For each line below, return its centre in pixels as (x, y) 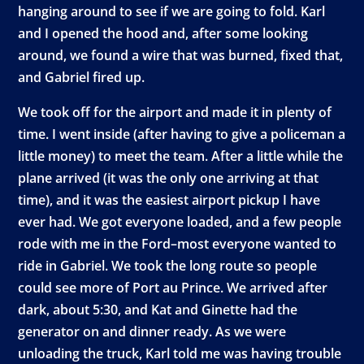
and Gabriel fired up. (82, 77)
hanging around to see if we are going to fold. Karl (172, 11)
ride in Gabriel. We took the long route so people (168, 266)
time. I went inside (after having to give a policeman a (182, 134)
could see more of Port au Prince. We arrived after (173, 288)
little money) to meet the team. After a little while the (181, 156)
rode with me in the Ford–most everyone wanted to (178, 244)
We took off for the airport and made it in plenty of (175, 112)
